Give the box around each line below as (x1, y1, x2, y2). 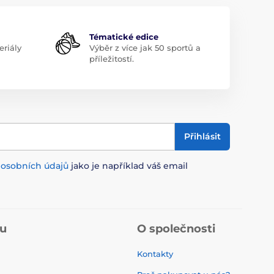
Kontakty (137, 248, 173, 259)
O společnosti (137, 221, 215, 235)
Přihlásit (184, 131, 221, 142)
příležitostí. (89, 53, 134, 64)
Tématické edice (89, 31, 158, 42)
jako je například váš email (68, 160, 188, 171)
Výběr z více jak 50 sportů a (89, 42, 201, 53)
